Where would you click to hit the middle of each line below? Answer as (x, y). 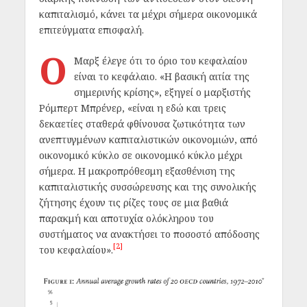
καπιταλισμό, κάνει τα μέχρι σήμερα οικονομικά (148, 14)
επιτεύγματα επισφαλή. (91, 29)
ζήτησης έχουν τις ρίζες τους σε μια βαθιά (133, 203)
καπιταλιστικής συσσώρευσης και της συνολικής (147, 187)
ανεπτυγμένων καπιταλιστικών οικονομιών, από (148, 140)
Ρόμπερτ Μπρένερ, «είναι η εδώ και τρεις (132, 108)
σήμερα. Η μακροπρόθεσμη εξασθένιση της (137, 171)
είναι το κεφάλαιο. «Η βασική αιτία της (161, 77)
